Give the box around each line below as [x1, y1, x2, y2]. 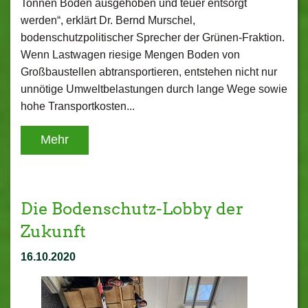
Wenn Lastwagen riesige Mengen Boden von [21, 49, 240, 60]
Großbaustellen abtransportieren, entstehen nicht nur [21, 66, 277, 78]
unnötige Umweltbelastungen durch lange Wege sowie [21, 83, 287, 95]
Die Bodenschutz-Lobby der [21, 199, 243, 219]
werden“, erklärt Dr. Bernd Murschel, [21, 14, 195, 26]
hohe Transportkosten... [21, 100, 135, 112]
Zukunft [21, 221, 86, 241]
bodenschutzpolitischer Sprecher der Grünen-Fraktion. [21, 32, 285, 43]
